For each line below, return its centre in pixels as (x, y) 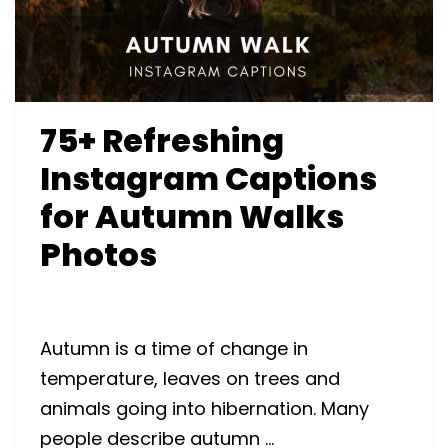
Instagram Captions (208, 178)
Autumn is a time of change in (174, 348)
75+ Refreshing (162, 140)
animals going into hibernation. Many (204, 408)
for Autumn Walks (192, 216)
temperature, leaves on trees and (190, 378)
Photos (98, 254)
